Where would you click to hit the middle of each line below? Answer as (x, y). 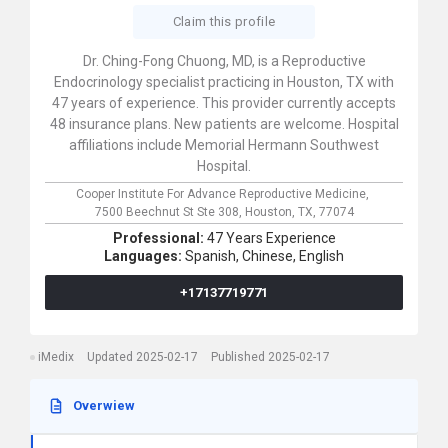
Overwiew (104, 405)
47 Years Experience (271, 238)
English (321, 256)
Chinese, (269, 256)
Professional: (159, 238)
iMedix (56, 357)
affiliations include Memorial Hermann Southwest (224, 145)
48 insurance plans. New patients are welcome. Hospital (224, 124)
